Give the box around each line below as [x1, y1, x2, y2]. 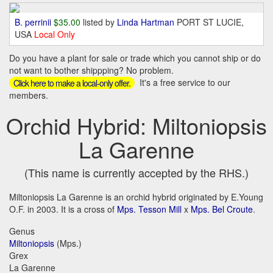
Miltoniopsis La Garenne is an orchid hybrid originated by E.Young [9, 190, 263, 203]
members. [9, 88, 48, 101]
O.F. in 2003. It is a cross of [9, 202, 117, 215]
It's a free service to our [137, 76, 230, 88]
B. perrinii [15, 16, 51, 28]
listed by [83, 16, 117, 28]
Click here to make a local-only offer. [13, 76, 130, 89]
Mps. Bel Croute [191, 202, 253, 215]
